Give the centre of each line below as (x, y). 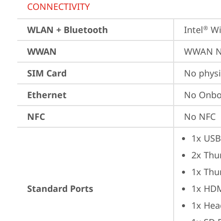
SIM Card (47, 73)
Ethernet (47, 95)
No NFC (200, 116)
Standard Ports (60, 188)
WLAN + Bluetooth (68, 30)
